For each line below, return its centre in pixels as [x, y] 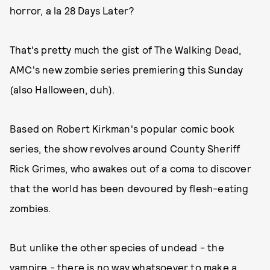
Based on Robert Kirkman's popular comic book [122, 128]
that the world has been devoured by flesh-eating [129, 188]
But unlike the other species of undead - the [117, 247]
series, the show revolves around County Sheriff [125, 148]
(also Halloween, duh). [62, 89]
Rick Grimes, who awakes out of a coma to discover [130, 168]
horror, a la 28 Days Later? [72, 10]
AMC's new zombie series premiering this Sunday [127, 69]
